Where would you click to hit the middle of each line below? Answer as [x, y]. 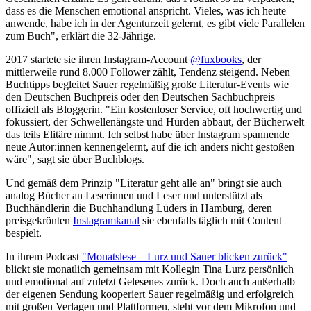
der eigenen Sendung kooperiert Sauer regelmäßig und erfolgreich [150, 294]
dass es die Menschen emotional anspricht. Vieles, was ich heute [146, 10]
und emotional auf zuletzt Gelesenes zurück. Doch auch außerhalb [150, 281]
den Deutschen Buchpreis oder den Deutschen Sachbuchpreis [140, 96]
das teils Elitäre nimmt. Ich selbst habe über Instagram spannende [148, 134]
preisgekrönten [39, 220]
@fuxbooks [216, 59]
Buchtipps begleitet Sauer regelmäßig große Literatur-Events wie [147, 84]
